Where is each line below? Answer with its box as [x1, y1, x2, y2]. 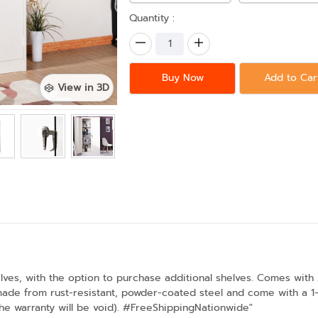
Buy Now [161, 70, 204, 86]
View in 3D [57, 80, 110, 95]
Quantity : [129, 10, 175, 26]
